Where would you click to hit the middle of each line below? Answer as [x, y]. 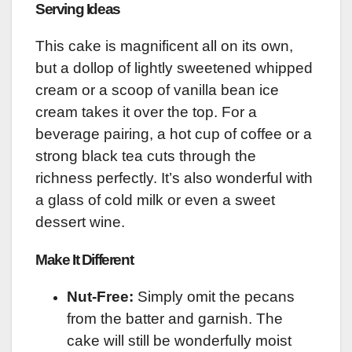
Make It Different [84, 259]
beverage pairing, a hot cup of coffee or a [174, 134]
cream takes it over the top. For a [146, 112]
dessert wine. [80, 222]
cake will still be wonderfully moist [179, 340]
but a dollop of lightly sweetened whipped [174, 68]
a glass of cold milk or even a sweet [155, 200]
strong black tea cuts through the [146, 156]
